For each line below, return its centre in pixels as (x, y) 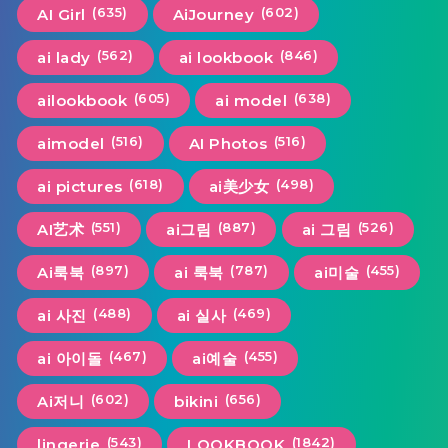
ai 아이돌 (69, 358)
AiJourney (213, 14)
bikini (196, 401)
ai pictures (80, 186)
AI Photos (228, 143)
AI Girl (61, 14)
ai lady (64, 57)
